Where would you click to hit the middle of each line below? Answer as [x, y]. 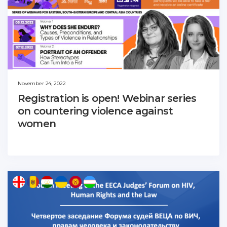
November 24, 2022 [42, 84]
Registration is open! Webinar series [107, 99]
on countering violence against [96, 111]
